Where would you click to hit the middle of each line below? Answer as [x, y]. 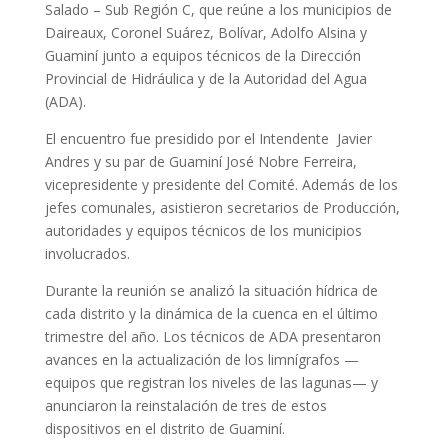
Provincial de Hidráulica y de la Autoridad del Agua [205, 78]
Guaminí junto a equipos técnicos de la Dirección [202, 55]
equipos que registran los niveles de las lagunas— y [211, 382]
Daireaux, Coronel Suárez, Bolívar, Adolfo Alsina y [205, 32]
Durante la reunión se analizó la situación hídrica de [211, 290]
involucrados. [87, 253]
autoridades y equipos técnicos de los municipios [203, 230]
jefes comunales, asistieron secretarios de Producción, [222, 207]
